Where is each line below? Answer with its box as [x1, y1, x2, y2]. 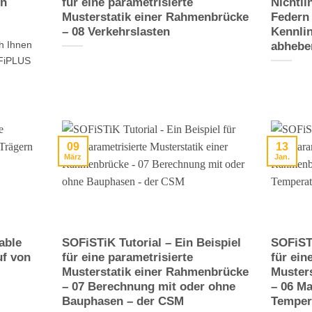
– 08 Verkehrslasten [61, 24, 170, 38]
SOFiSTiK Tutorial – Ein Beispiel [61, 235, 241, 249]
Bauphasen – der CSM [61, 294, 184, 308]
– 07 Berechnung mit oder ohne [61, 279, 235, 293]
